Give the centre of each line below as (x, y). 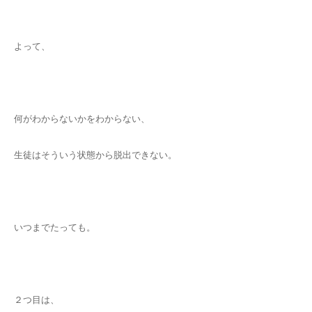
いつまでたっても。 (55, 228)
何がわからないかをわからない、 (82, 119)
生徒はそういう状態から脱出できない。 (95, 155)
